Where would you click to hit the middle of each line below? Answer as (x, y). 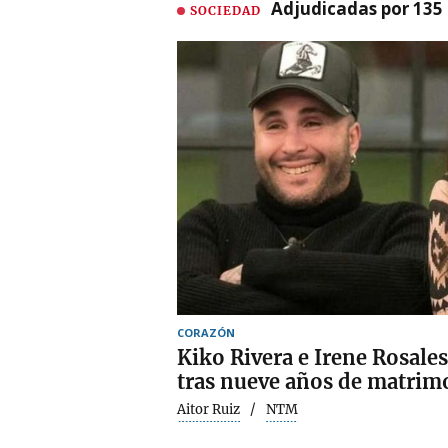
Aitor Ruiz (208, 409)
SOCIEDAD (225, 10)
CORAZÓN (206, 332)
